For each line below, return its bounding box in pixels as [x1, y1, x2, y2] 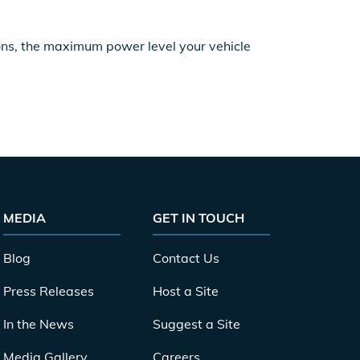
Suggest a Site [153, 316, 240, 332]
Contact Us [153, 250, 219, 266]
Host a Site [153, 283, 219, 299]
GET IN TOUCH [153, 210, 244, 226]
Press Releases [3, 283, 94, 299]
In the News [3, 316, 74, 332]
